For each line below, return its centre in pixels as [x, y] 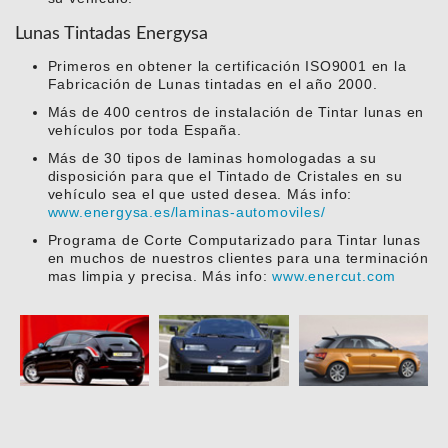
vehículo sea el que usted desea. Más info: [200, 194]
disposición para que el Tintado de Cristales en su [225, 176]
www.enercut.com [334, 276]
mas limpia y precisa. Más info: [160, 276]
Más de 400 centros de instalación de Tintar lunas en [236, 112]
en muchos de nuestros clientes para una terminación [238, 258]
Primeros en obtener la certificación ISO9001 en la [227, 66]
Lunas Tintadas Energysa [111, 34]
